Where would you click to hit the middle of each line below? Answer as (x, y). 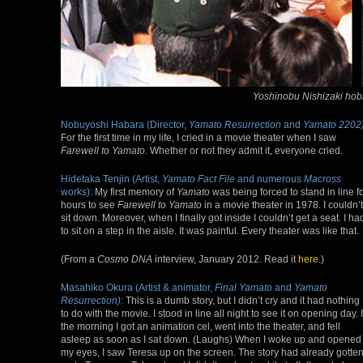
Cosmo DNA (125, 258)
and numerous (269, 178)
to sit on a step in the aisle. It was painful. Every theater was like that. (210, 230)
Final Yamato (243, 287)
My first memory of (135, 191)
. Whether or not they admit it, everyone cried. (244, 150)
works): (77, 191)
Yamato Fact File (199, 178)
